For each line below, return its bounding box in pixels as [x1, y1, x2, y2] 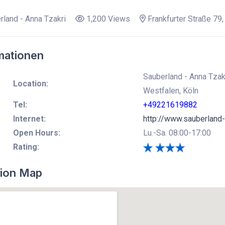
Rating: [13, 142, 39, 152]
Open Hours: [13, 128, 60, 138]
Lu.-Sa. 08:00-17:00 [143, 128, 211, 138]
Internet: [13, 114, 46, 124]
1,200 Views [84, 14, 130, 24]
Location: [13, 78, 48, 88]
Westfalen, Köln [143, 85, 198, 95]
